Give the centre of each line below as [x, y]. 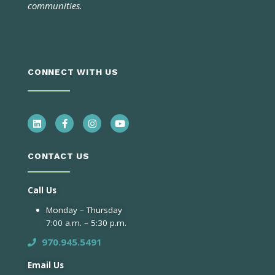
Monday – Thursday [84, 210]
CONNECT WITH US [73, 72]
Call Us [42, 191]
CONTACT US [59, 156]
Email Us [46, 265]
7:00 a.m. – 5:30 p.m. [86, 223]
